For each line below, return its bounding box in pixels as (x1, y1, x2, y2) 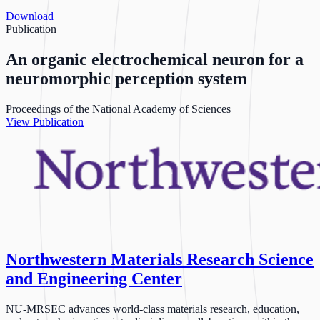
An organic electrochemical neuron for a (6, 49, 304, 69)
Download (6, 9, 54, 22)
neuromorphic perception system (6, 69, 247, 88)
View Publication (6, 115, 84, 128)
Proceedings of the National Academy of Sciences (6, 102, 231, 115)
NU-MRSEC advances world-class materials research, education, (6, 303, 299, 316)
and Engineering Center (6, 269, 182, 289)
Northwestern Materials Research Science (6, 250, 314, 269)
